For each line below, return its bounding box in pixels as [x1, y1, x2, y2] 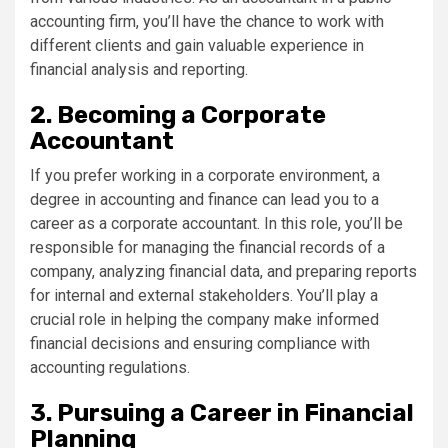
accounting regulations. [30, 358, 190, 377]
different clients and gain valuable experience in [30, 36, 364, 55]
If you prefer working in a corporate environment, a [30, 166, 380, 185]
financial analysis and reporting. [30, 60, 248, 79]
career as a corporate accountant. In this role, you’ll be [30, 214, 403, 233]
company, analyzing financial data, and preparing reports [30, 262, 417, 281]
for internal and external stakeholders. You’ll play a [30, 286, 378, 305]
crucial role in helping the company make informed [30, 310, 379, 329]
